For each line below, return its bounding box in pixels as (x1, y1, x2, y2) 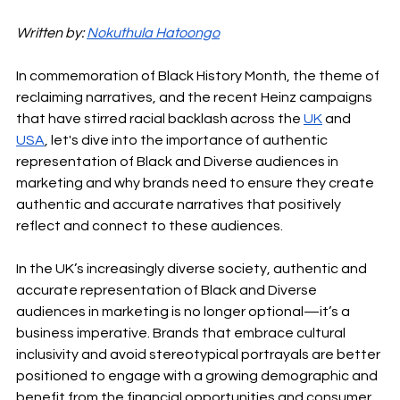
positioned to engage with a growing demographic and (16, 369, 380, 384)
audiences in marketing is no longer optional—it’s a (16, 304, 353, 320)
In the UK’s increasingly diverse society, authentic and (16, 262, 370, 277)
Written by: (16, 26, 87, 41)
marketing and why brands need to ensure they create (16, 176, 377, 191)
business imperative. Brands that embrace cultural (16, 326, 348, 341)
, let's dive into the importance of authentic (45, 133, 330, 148)
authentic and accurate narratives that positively (16, 197, 344, 212)
